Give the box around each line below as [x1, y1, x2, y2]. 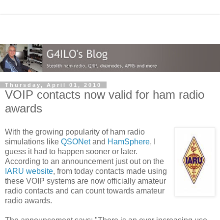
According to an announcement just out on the [5, 157, 164, 165]
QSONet [61, 137, 90, 146]
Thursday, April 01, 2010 [5, 82, 102, 88]
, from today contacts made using [53, 166, 167, 175]
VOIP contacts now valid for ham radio [5, 88, 204, 102]
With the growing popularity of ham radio [5, 127, 145, 136]
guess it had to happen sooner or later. [5, 147, 137, 156]
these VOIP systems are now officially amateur [5, 176, 166, 185]
